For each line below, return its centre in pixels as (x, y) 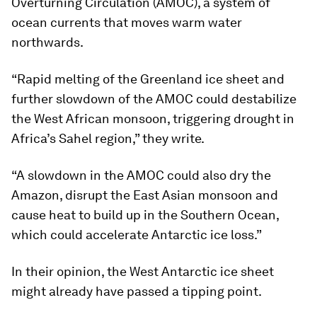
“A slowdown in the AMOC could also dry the (141, 175)
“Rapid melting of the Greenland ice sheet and (148, 79)
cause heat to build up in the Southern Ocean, (145, 214)
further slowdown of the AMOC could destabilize (154, 98)
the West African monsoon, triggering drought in (153, 118)
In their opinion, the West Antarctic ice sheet (143, 271)
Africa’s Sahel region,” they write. (108, 138)
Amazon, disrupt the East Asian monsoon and (145, 195)
